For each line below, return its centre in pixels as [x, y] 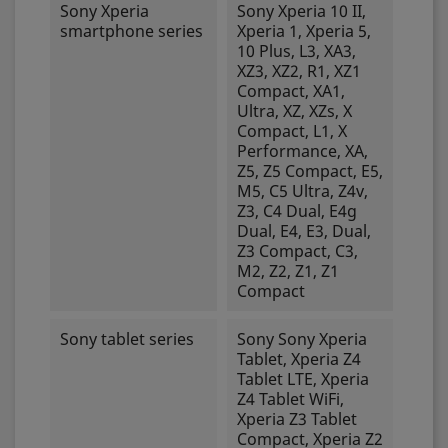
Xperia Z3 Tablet [296, 419]
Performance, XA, [302, 151]
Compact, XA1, [290, 91]
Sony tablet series [127, 339]
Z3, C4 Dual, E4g [296, 211]
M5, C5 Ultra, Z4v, [302, 191]
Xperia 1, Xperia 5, [303, 31]
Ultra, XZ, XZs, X [294, 111]
